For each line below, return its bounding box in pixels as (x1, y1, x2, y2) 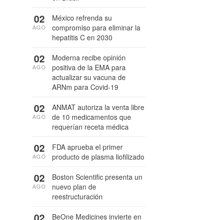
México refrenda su (52, 13, 112, 23)
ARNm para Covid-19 (52, 82, 118, 92)
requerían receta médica (52, 122, 129, 132)
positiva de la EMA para (52, 62, 126, 72)
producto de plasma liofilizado (52, 152, 144, 162)
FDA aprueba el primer (52, 142, 123, 152)
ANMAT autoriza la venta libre (52, 102, 144, 112)
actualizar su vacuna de (52, 72, 126, 82)
